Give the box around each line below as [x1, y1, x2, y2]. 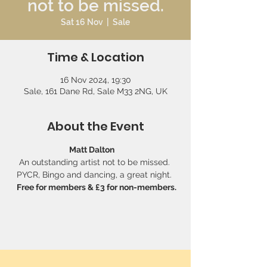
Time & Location [46, 49, 144, 66]
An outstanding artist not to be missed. [18, 157, 172, 167]
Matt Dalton [69, 145, 120, 154]
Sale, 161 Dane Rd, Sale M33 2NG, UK [23, 86, 167, 96]
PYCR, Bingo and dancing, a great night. [17, 170, 174, 179]
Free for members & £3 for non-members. [14, 182, 176, 192]
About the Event [46, 118, 144, 135]
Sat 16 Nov [61, 17, 103, 27]
